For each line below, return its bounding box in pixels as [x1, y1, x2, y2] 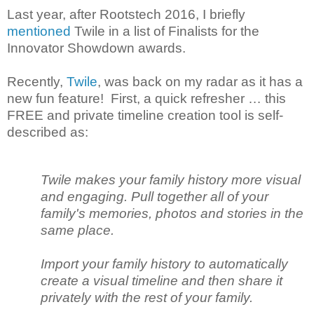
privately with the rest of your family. [41, 289, 253, 305]
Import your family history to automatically [41, 256, 288, 271]
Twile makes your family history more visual [41, 172, 301, 187]
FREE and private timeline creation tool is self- [7, 107, 283, 123]
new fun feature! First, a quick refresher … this [7, 90, 286, 106]
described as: [7, 124, 88, 139]
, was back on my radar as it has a [97, 74, 303, 89]
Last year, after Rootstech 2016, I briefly [7, 6, 245, 22]
